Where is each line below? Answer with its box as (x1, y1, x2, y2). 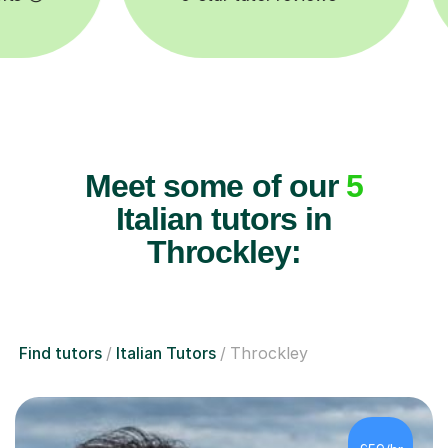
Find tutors (19, 343, 102, 364)
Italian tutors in (115, 201, 333, 238)
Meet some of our (85, 168, 346, 205)
